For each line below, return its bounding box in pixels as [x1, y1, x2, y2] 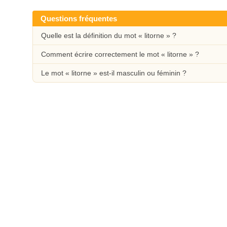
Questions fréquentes [41, 14, 117, 23]
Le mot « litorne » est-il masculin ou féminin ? [41, 69, 186, 77]
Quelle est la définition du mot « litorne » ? [41, 31, 176, 40]
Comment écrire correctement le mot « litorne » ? [41, 50, 199, 58]
